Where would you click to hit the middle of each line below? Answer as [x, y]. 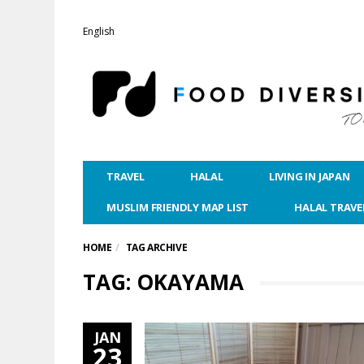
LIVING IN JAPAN [309, 176]
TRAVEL [126, 176]
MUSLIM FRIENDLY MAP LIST [178, 207]
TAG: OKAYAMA [163, 282]
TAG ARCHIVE [156, 247]
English [99, 31]
